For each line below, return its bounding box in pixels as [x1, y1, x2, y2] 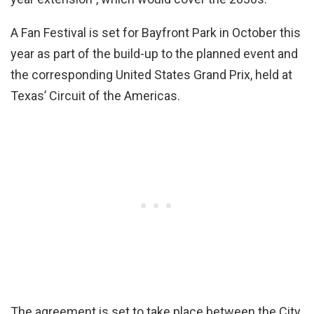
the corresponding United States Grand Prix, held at [11, 67, 292, 82]
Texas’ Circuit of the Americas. [11, 88, 180, 103]
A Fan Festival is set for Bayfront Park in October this [11, 25, 301, 40]
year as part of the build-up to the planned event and [11, 46, 298, 61]
